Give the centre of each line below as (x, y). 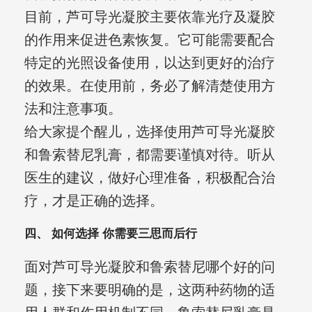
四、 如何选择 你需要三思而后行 (110, 234)
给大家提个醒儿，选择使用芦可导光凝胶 (149, 132)
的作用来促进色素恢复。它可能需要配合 (149, 40)
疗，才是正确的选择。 (94, 201)
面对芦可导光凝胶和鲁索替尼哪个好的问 (149, 267)
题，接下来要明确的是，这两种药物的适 (149, 290)
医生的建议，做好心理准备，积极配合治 (149, 178)
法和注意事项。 (73, 109)
